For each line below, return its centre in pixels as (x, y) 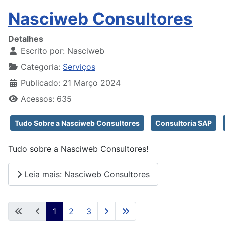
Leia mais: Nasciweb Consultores (86, 174)
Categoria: (40, 67)
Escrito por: (43, 51)
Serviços (79, 67)
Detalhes (26, 39)
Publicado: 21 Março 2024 (71, 83)
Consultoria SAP (184, 123)
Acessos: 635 (46, 99)
